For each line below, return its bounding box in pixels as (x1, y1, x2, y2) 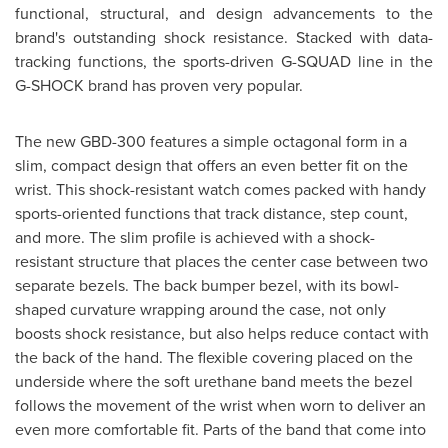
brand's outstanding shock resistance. (15, 25, 296, 49)
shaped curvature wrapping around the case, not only (15, 297, 386, 321)
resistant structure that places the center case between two (15, 249, 428, 273)
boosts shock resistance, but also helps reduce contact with (15, 321, 429, 345)
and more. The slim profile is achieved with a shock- (15, 225, 375, 249)
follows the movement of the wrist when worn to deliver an (15, 393, 426, 417)
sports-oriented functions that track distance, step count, (15, 201, 408, 225)
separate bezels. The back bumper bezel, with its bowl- (15, 273, 399, 297)
